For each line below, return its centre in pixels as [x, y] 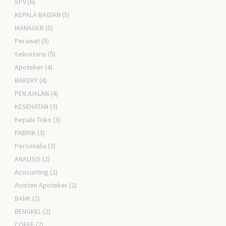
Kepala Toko [33, 120]
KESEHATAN [32, 107]
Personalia [31, 146]
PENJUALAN [32, 94]
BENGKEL [28, 212]
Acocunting [32, 172]
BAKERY [26, 80]
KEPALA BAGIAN [38, 15]
